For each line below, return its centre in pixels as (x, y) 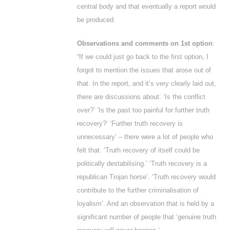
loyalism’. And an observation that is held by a (146, 204)
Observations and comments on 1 (131, 43)
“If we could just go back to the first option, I (143, 57)
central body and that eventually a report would (146, 6)
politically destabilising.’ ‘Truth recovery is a (142, 164)
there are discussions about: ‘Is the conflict (141, 97)
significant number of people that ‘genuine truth (147, 217)
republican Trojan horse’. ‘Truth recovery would (146, 177)
